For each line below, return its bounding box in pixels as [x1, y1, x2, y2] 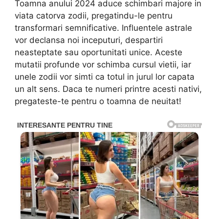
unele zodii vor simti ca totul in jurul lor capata [15, 72, 195, 82]
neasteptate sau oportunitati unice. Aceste [15, 47, 182, 58]
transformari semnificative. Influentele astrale [15, 23, 192, 33]
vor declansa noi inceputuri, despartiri [15, 35, 163, 45]
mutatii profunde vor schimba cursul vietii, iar [15, 60, 191, 70]
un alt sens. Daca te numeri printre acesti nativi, [15, 84, 202, 94]
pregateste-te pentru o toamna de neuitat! [15, 96, 181, 107]
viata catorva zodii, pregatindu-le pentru [15, 11, 173, 21]
